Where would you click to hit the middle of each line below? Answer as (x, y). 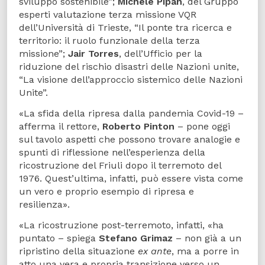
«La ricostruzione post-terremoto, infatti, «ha (121, 225)
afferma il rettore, (61, 127)
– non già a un (207, 238)
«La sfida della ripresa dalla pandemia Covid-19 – (131, 114)
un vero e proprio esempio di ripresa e (106, 192)
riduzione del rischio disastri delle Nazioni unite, (129, 67)
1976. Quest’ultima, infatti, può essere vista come (131, 179)
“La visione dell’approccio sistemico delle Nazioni (131, 80)
